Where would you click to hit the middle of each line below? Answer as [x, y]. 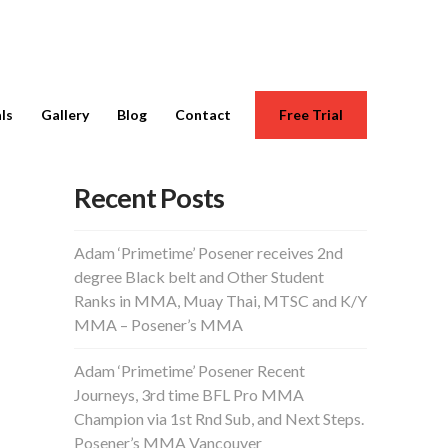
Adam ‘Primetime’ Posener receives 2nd [209, 253]
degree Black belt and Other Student [199, 277]
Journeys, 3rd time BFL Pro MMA [189, 395]
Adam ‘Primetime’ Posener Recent [190, 371]
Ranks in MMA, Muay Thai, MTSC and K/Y [221, 301]
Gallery [65, 115]
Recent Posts [149, 198]
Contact [203, 115]
